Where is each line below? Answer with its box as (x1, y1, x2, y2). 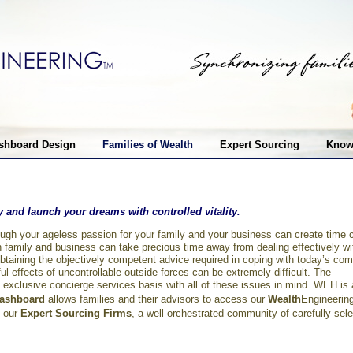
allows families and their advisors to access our (45, 293, 268, 305)
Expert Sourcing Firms (20, 307, 132, 319)
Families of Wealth (102, 139, 193, 150)
